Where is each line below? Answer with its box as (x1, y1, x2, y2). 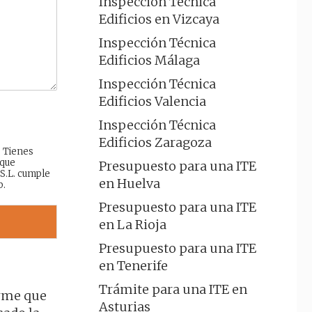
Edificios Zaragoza (99, 134, 212, 150)
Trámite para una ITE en (99, 281, 247, 297)
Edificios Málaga (99, 52, 200, 68)
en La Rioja (99, 217, 166, 233)
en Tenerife (99, 258, 168, 274)
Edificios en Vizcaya (99, 11, 219, 27)
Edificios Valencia (99, 93, 206, 109)
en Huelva (99, 175, 160, 192)
